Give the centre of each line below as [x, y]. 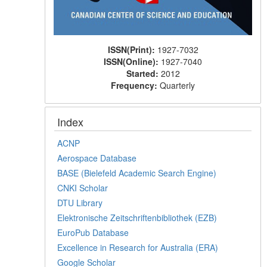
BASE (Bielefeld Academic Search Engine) [137, 173]
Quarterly [178, 85]
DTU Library [80, 202]
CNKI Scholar [83, 187]
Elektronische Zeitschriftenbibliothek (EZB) [137, 217]
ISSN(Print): [132, 49]
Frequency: [136, 85]
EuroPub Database [93, 232]
